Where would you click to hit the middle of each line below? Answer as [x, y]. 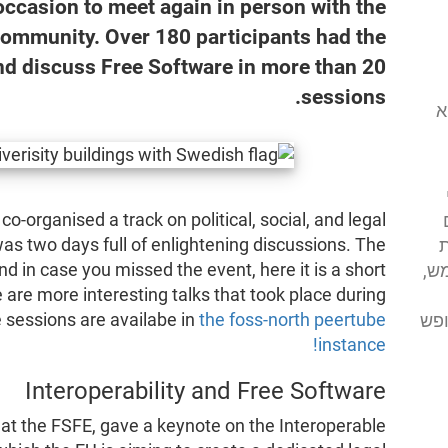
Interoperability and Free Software [206, 390]
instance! [352, 344]
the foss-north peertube [293, 319]
